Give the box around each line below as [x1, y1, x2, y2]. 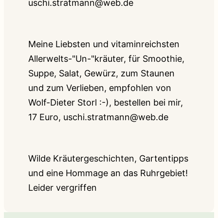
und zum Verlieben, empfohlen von [28, 82, 171, 93]
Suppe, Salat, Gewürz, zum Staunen [28, 68, 175, 78]
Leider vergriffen [28, 182, 97, 193]
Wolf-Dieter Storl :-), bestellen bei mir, [28, 97, 183, 108]
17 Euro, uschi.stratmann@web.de [28, 111, 168, 122]
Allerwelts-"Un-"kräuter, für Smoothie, [28, 53, 184, 64]
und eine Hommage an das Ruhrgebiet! [28, 167, 188, 178]
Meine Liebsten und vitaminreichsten [28, 38, 180, 49]
